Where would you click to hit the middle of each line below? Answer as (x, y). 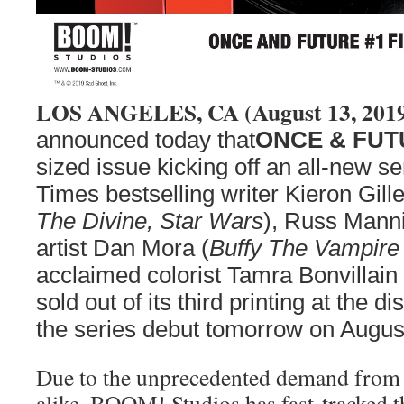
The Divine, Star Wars (150, 221)
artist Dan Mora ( (123, 248)
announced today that (146, 140)
